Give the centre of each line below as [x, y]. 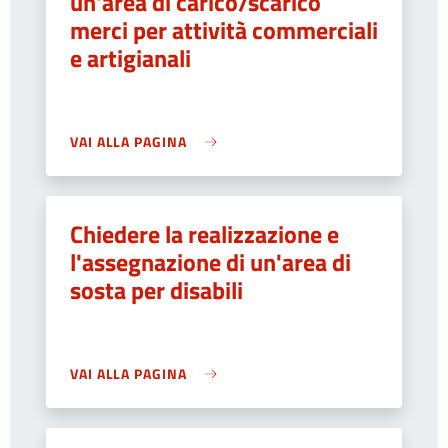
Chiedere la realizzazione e [204, 234]
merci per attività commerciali [224, 30]
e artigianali [130, 58]
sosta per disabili [156, 290]
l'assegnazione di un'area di [210, 262]
